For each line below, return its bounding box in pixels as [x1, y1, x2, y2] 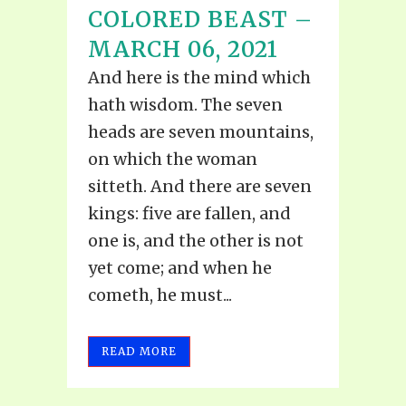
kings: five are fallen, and [88, 203, 291, 225]
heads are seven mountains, [88, 121, 314, 143]
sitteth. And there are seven [88, 176, 312, 198]
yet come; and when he [88, 257, 272, 279]
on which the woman [88, 149, 257, 170]
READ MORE [101, 344, 177, 359]
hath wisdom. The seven [88, 94, 283, 116]
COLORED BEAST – [88, 5, 313, 34]
